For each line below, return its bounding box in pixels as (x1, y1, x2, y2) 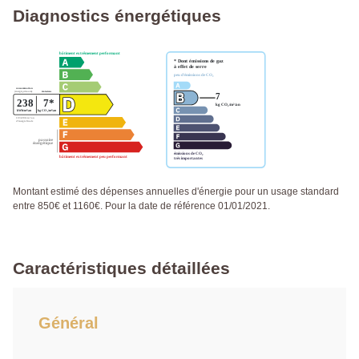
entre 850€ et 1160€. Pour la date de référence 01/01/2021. (13, 200, 270, 212)
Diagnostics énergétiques (13, 6, 221, 26)
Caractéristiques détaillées (13, 258, 230, 277)
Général (38, 313, 99, 332)
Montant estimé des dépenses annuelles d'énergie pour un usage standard (13, 185, 339, 197)
